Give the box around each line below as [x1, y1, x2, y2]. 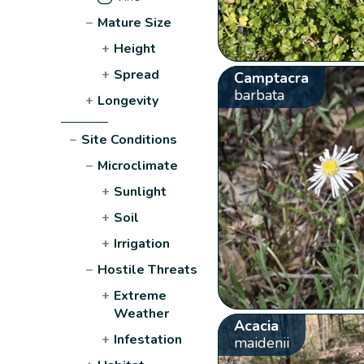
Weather [114, 304, 170, 323]
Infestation [114, 330, 183, 349]
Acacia [233, 315, 279, 336]
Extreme [114, 286, 167, 305]
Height [114, 39, 157, 58]
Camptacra [233, 67, 309, 88]
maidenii [233, 332, 289, 353]
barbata [233, 84, 284, 105]
